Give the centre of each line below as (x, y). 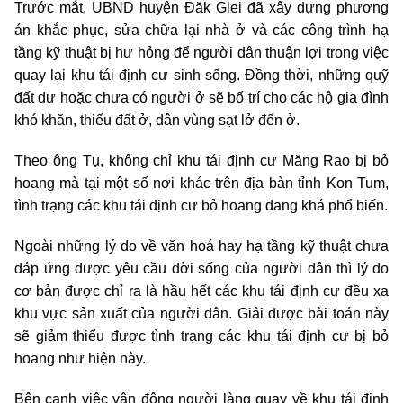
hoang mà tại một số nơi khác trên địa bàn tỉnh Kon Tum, (201, 183)
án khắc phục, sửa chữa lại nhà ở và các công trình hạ (201, 30)
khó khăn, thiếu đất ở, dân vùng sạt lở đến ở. (157, 120)
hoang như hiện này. (82, 358)
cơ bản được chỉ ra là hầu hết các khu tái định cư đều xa (201, 291)
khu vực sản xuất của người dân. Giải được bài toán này (201, 313)
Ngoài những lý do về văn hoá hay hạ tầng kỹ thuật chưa (201, 246)
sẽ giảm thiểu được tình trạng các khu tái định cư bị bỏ (201, 336)
